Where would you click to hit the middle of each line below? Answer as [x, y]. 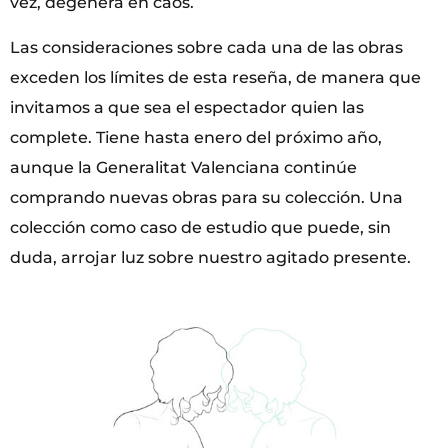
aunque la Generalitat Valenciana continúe [183, 167]
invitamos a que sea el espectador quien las [187, 107]
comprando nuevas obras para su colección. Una [206, 197]
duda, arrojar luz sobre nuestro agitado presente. [210, 257]
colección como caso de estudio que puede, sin [200, 227]
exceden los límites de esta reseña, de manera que [215, 77]
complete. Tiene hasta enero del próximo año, [196, 137]
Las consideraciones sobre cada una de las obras [206, 47]
